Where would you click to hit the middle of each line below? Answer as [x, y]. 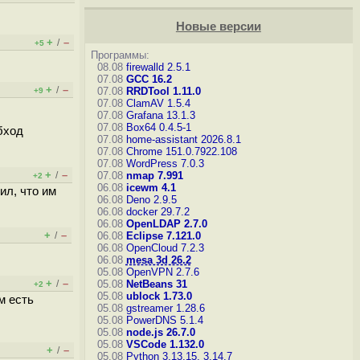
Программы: [120, 55]
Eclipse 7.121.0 [163, 236]
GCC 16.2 [149, 79]
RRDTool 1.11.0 [163, 91]
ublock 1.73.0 [159, 296]
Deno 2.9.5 [151, 200]
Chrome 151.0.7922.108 [181, 151]
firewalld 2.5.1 [158, 67]
